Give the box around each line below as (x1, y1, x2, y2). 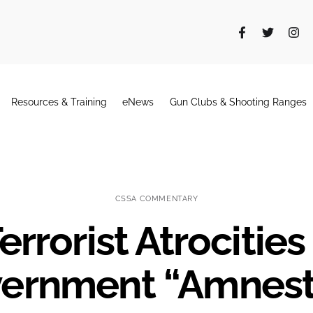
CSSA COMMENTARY (115, 194, 198, 203)
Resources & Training (11, 96, 108, 108)
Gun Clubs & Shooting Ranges (169, 96, 307, 108)
